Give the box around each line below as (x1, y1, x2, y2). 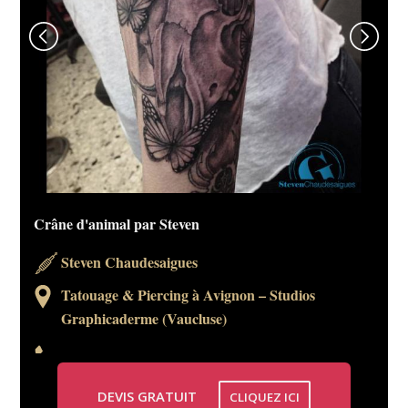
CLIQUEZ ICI (229, 388, 300, 405)
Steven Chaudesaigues (61, 250, 199, 272)
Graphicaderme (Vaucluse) (61, 307, 228, 329)
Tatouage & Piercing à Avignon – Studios (61, 283, 316, 305)
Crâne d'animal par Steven (34, 212, 200, 234)
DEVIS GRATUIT (97, 386, 197, 405)
